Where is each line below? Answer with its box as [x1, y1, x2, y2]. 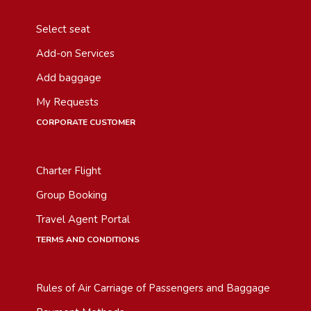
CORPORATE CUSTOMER [36, 117, 135, 128]
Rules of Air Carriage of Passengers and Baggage [36, 281, 270, 295]
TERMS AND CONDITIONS [36, 234, 140, 245]
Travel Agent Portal [36, 212, 130, 226]
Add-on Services [36, 47, 115, 60]
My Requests [36, 95, 99, 109]
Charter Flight [36, 164, 101, 178]
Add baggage [36, 71, 101, 85]
